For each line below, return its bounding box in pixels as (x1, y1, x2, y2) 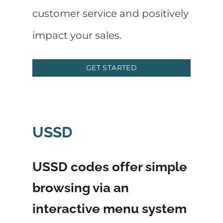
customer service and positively (32, 7, 189, 20)
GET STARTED (86, 63, 137, 73)
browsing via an (32, 179, 129, 195)
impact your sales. (32, 29, 121, 42)
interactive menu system (32, 200, 187, 216)
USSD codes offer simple (32, 158, 187, 174)
